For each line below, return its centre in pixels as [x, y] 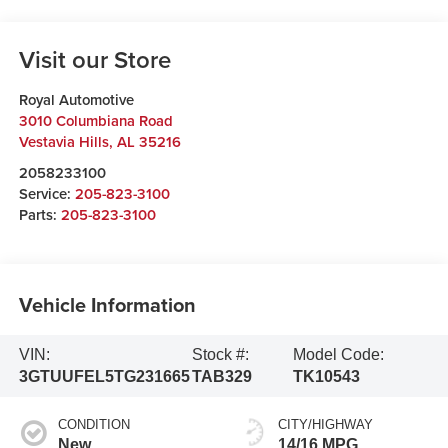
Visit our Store [94, 59]
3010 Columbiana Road [95, 120]
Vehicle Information [107, 305]
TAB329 [221, 376]
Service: [46, 193]
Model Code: [339, 354]
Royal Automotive [76, 99]
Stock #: [220, 354]
